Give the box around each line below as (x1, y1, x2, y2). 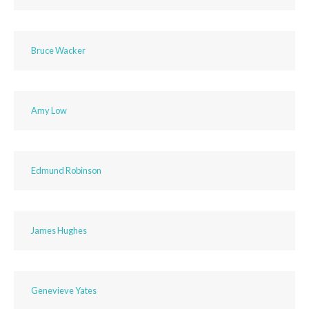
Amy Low (31, 105, 67, 117)
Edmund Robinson (31, 165, 101, 177)
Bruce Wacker (31, 45, 86, 57)
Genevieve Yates (31, 285, 97, 297)
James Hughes (31, 225, 87, 237)
